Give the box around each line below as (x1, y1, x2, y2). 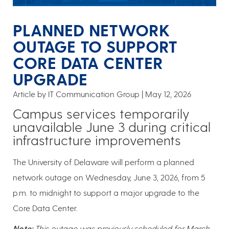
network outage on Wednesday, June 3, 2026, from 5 (13, 172, 205, 182)
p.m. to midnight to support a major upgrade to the (13, 188, 199, 198)
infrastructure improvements (13, 132, 181, 148)
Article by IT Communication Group (13, 89, 140, 99)
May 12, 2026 (145, 89, 191, 99)
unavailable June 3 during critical (13, 119, 211, 135)
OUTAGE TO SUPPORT (13, 36, 177, 56)
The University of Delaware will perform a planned (13, 157, 194, 167)
